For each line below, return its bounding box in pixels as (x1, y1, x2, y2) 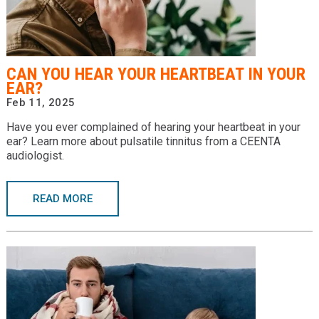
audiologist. (6, 149, 64, 162)
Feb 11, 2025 (6, 96, 75, 109)
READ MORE (32, 192, 93, 205)
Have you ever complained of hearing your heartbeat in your (6, 120, 300, 134)
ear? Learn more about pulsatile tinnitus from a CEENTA (6, 135, 281, 148)
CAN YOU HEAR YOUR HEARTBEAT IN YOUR (6, 64, 305, 84)
